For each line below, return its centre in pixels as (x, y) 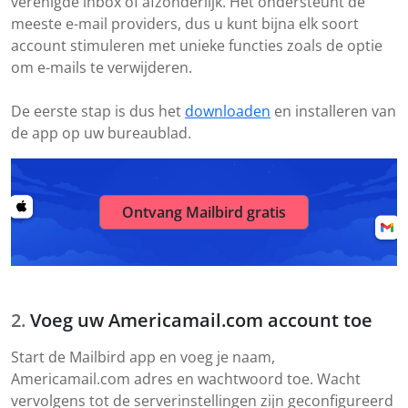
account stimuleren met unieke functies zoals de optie (197, 46)
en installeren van (333, 112)
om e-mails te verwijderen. (102, 68)
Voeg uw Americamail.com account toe (201, 321)
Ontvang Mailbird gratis (204, 213)
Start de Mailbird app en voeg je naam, (143, 357)
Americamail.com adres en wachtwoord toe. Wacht (186, 379)
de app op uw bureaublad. (101, 133)
